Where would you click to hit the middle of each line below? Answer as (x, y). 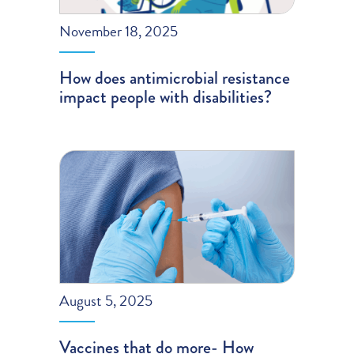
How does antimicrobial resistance (175, 78)
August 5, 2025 (106, 301)
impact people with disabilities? (166, 97)
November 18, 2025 (119, 32)
